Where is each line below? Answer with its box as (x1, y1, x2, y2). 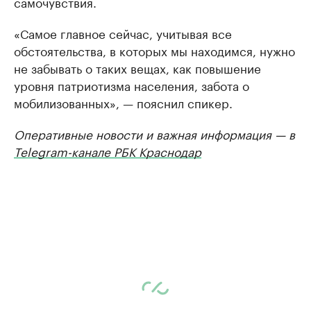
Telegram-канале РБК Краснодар (14, 142, 201, 160)
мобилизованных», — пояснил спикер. (14, 93, 233, 111)
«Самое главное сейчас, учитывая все (14, 24, 232, 42)
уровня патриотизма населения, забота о (14, 76, 249, 94)
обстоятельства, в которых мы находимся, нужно (14, 41, 295, 59)
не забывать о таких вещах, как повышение (14, 58, 261, 76)
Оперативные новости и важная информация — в (14, 124, 295, 142)
